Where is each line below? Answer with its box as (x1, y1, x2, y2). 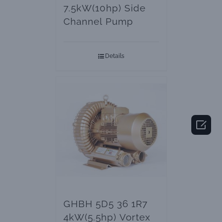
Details (105, 52, 124, 59)
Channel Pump (63, 15, 133, 27)
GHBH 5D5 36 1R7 (63, 198, 148, 209)
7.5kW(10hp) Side (63, 2, 146, 13)
